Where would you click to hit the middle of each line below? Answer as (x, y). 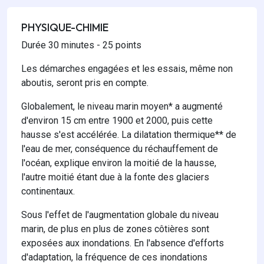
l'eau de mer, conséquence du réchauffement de (120, 149)
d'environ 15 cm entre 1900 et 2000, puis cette (117, 121)
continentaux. (48, 192)
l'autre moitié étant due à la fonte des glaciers (115, 177)
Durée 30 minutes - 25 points (81, 45)
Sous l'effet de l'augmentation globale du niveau (120, 215)
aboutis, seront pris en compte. (85, 83)
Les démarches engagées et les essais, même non (127, 69)
